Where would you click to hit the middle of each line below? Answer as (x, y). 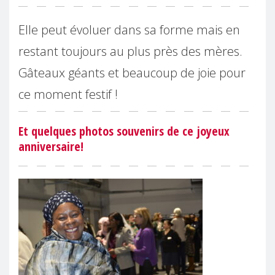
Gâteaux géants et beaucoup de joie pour (132, 72)
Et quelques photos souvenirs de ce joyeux (124, 131)
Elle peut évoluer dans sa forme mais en (129, 29)
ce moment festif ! (68, 94)
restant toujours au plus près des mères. (130, 51)
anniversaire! (51, 146)
